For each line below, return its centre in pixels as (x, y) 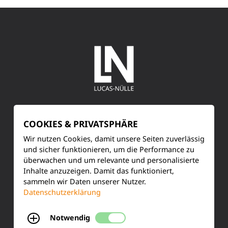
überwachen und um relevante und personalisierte (111, 160)
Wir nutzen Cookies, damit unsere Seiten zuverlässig (114, 138)
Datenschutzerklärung (62, 192)
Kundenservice (97, 137)
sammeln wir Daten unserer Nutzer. (85, 181)
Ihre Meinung (95, 206)
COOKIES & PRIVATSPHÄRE (81, 124)
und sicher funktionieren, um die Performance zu (109, 149)
